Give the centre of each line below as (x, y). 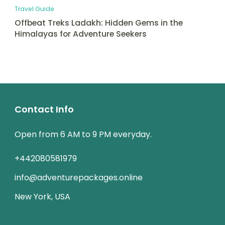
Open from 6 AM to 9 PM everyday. (83, 135)
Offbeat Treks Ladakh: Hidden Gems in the (99, 23)
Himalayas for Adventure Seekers (81, 34)
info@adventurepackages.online (79, 178)
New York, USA (42, 197)
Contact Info (44, 109)
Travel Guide (34, 9)
